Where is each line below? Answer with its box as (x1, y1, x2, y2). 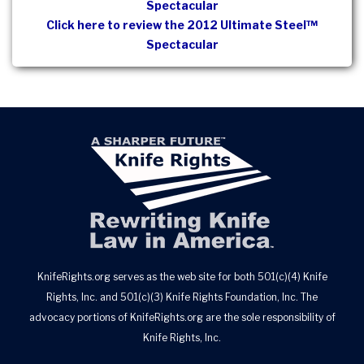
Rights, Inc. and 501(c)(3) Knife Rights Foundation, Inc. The (46, 291, 318, 303)
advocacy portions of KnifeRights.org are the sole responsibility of (28, 311, 336, 323)
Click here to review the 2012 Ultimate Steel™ (46, 17, 318, 32)
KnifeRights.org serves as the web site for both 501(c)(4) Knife (37, 271, 327, 283)
